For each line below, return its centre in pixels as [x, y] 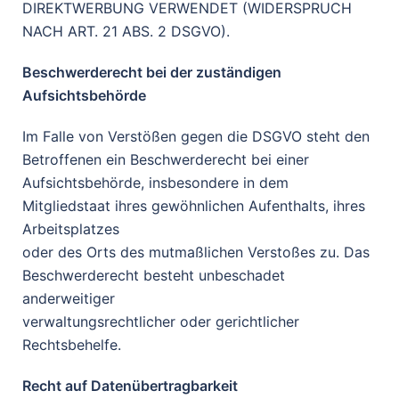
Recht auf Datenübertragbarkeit [130, 386]
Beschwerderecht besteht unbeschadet [154, 275]
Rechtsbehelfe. [72, 345]
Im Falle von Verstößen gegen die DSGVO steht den [196, 136]
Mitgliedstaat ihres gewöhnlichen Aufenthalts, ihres [194, 206]
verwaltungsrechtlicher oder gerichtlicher [161, 322]
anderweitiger [69, 298]
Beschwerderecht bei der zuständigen [152, 72]
